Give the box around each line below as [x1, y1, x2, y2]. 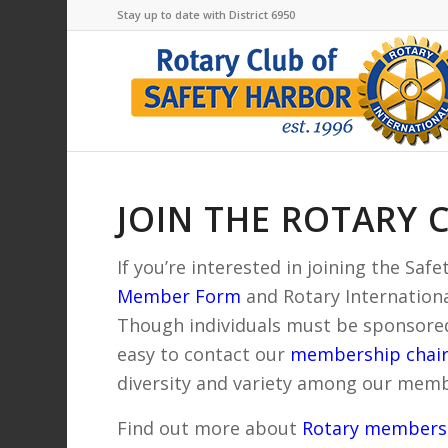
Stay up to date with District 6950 [117, 7, 296, 22]
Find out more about [117, 415, 303, 440]
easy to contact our [117, 342, 286, 367]
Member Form [117, 284, 242, 309]
